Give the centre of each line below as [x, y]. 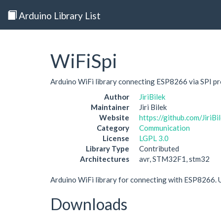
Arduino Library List [59, 15]
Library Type [108, 148]
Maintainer [110, 107]
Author [117, 97]
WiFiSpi [84, 61]
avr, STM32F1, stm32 [174, 159]
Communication [165, 128]
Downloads [89, 204]
